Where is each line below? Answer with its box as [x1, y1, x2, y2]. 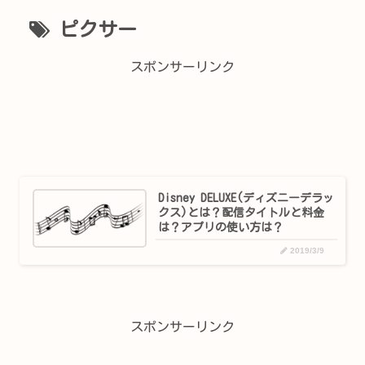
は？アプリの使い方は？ [158, 222, 284, 234]
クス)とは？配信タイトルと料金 [158, 207, 325, 219]
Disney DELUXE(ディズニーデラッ [158, 192, 335, 204]
